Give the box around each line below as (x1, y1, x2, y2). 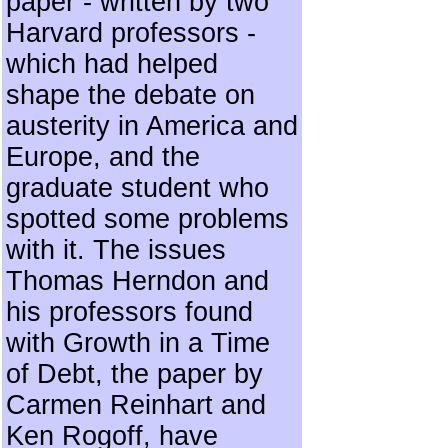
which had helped (6, 49, 218, 79)
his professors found (6, 297, 253, 327)
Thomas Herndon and (6, 266, 269, 296)
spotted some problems (6, 204, 289, 234)
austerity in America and (6, 111, 298, 141)
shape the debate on (6, 80, 255, 110)
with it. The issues (6, 235, 226, 265)
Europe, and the (6, 142, 200, 172)
